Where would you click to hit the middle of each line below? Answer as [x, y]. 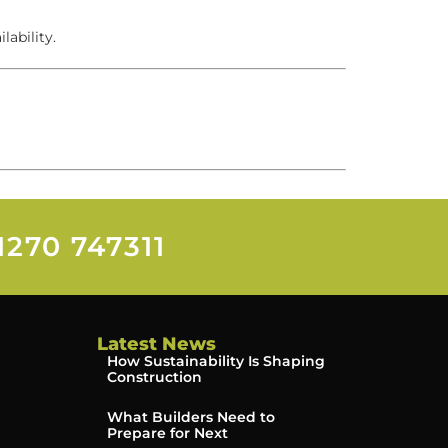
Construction [154, 376]
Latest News [156, 343]
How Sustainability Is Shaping [215, 360]
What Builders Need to [190, 416]
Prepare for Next [167, 432]
